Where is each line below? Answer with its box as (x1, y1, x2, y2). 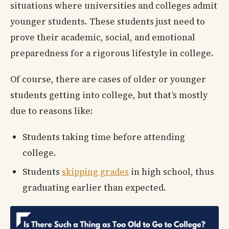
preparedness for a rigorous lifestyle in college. (10, 47, 214, 59)
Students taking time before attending (22, 130, 185, 143)
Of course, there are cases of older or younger (10, 73, 206, 85)
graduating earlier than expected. (22, 181, 166, 194)
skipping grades (62, 166, 129, 178)
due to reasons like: (10, 104, 93, 117)
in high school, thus (129, 166, 214, 178)
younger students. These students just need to (10, 15, 205, 28)
